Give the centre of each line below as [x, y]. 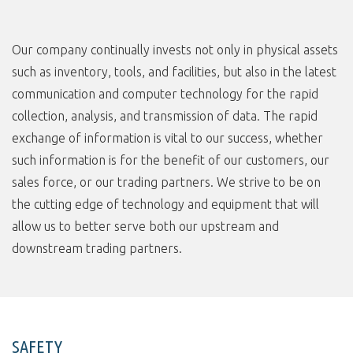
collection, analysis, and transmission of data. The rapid [165, 115]
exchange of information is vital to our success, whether [167, 137]
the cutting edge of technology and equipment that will [165, 204]
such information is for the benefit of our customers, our [171, 160]
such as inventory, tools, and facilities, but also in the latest [174, 71]
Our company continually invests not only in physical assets [175, 49]
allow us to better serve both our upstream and [145, 226]
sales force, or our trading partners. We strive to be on [166, 182]
